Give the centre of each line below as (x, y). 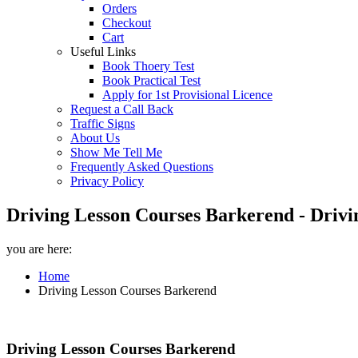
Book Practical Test (151, 80)
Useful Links (103, 52)
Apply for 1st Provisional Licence (187, 95)
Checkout (127, 23)
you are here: (39, 249)
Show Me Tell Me (116, 152)
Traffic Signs (103, 123)
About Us (95, 138)
